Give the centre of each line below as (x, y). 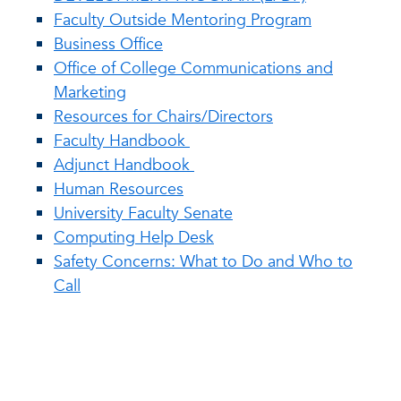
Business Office (108, 44)
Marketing (90, 93)
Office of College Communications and (193, 68)
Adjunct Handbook (124, 165)
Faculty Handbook (122, 141)
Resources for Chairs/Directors (163, 117)
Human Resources (119, 189)
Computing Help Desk (134, 238)
